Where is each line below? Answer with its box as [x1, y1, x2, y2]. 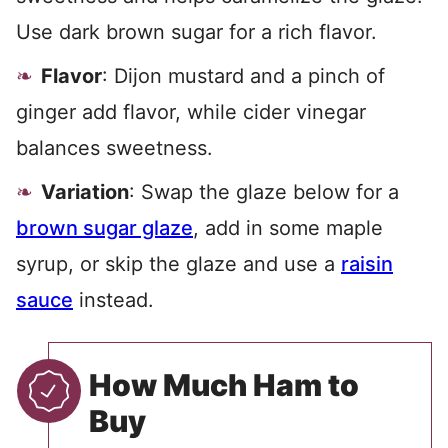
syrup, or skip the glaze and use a [16, 252, 341, 276]
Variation [41, 180, 129, 204]
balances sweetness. [16, 136, 213, 160]
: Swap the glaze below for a [129, 180, 399, 204]
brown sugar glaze [16, 216, 193, 240]
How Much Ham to [89, 367, 359, 403]
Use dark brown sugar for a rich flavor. [16, 20, 377, 44]
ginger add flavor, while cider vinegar [16, 100, 366, 124]
